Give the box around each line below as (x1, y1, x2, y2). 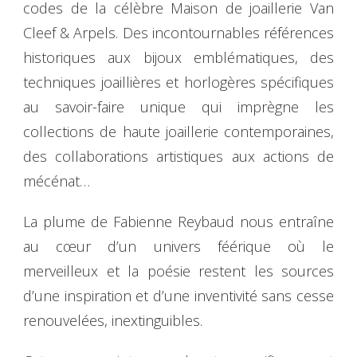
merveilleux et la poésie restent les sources (23, 261, 334, 280)
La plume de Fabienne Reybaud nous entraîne (23, 211, 334, 231)
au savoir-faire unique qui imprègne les (23, 96, 334, 116)
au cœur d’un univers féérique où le (23, 236, 334, 256)
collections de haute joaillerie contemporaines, (23, 121, 334, 141)
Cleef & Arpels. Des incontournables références (23, 22, 334, 42)
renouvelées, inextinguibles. (23, 310, 202, 330)
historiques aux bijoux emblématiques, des (23, 47, 334, 67)
